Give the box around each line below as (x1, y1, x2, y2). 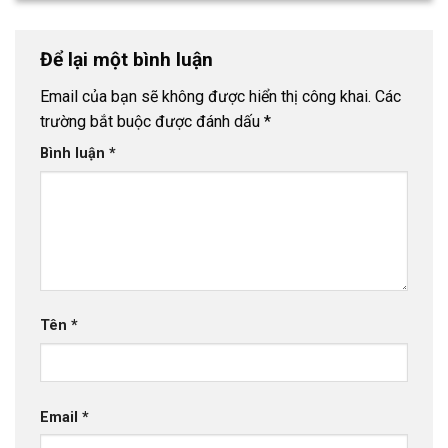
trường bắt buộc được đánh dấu (40, 112, 264, 132)
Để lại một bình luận (40, 47, 213, 71)
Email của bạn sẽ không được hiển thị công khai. (40, 87, 371, 107)
